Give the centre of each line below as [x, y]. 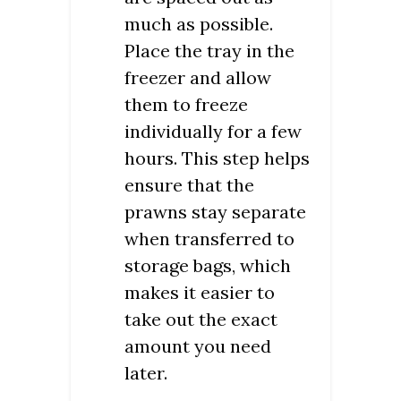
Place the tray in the [209, 51]
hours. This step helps [217, 158]
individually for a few [213, 132]
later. [146, 373]
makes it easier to [200, 293]
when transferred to [209, 239]
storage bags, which [208, 266]
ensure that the [189, 185]
